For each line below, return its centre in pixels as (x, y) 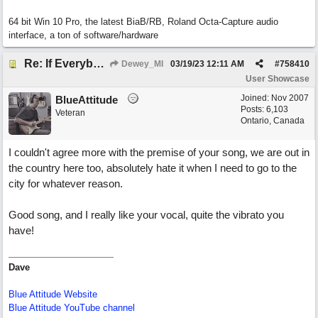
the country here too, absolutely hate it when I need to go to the (153, 168)
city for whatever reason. (66, 183)
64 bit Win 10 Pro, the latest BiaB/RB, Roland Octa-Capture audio (143, 22)
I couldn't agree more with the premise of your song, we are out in (159, 152)
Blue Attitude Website (53, 294)
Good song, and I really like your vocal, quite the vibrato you (146, 215)
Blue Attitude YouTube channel (72, 308)
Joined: (256, 98)
